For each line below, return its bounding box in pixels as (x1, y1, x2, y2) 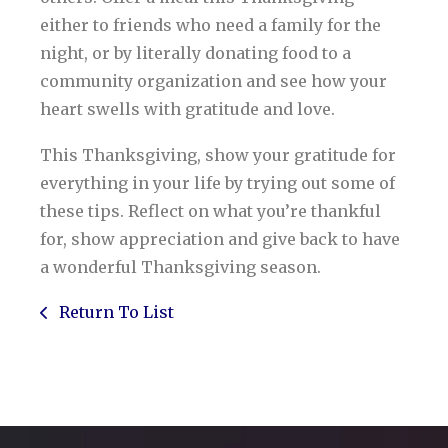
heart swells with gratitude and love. (40, 98, 335, 119)
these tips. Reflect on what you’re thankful (40, 200, 381, 221)
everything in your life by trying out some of (40, 172, 395, 193)
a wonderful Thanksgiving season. (40, 256, 321, 277)
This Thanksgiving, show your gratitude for (40, 144, 396, 165)
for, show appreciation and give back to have (40, 228, 400, 249)
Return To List (55, 301, 174, 322)
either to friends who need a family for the (40, 14, 381, 35)
